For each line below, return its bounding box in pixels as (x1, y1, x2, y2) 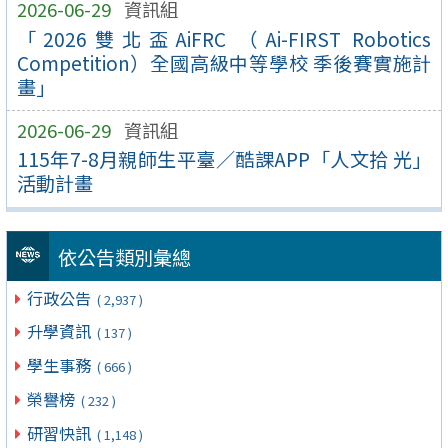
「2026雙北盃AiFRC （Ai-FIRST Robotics (16, 24, 432, 53)
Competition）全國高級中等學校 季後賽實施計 (16, 48, 432, 77)
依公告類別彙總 (57, 242, 191, 271)
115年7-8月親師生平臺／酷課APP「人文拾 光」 (16, 145, 432, 174)
